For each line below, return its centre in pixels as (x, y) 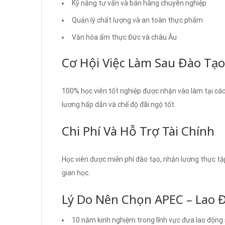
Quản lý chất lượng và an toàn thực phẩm (137, 20)
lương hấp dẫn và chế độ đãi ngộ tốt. (119, 104)
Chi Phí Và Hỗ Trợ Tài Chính (138, 131)
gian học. (76, 173)
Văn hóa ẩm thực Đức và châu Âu (124, 37)
